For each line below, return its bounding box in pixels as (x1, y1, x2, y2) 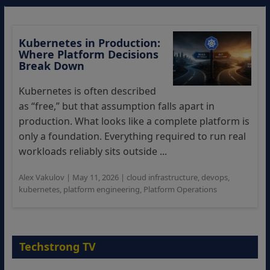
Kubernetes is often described (18, 84, 156, 98)
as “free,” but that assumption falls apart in (18, 99, 215, 113)
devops (201, 172, 228, 183)
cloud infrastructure (126, 172, 198, 183)
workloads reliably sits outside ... (18, 145, 167, 158)
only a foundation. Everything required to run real (18, 130, 246, 143)
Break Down (18, 58, 84, 73)
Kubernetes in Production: (18, 36, 160, 50)
